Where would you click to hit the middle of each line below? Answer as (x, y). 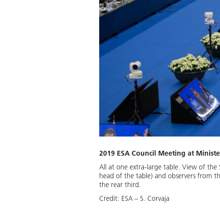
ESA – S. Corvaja (145, 198)
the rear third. (120, 184)
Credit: (110, 198)
